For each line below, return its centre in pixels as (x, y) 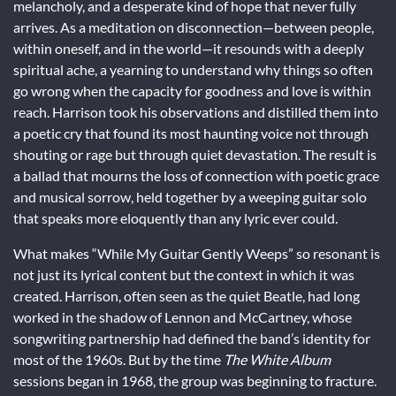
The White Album (277, 359)
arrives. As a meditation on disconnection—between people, (194, 27)
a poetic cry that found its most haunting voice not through (191, 133)
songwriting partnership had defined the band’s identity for (192, 338)
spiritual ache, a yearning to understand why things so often (193, 69)
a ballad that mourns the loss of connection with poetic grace (196, 175)
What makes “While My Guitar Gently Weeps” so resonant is (197, 253)
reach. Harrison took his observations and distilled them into (196, 111)
